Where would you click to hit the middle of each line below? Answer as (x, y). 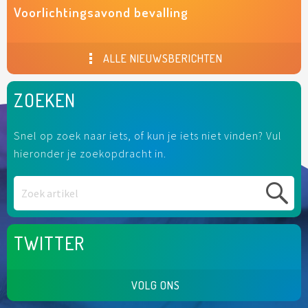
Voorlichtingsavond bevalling (101, 12)
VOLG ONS (156, 286)
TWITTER (49, 243)
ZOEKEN (45, 100)
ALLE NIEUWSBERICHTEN (162, 59)
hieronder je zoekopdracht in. (90, 154)
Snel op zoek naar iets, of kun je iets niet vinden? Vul (148, 136)
